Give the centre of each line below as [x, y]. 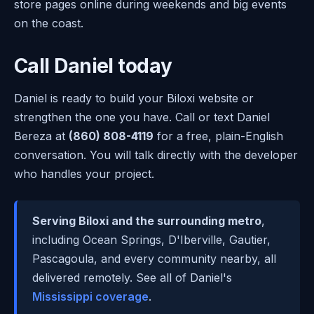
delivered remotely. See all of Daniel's [132, 277]
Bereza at [41, 136]
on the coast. [49, 23]
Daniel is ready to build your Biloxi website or [134, 98]
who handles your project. [84, 173]
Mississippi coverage [90, 296]
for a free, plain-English [218, 136]
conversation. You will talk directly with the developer [156, 155]
